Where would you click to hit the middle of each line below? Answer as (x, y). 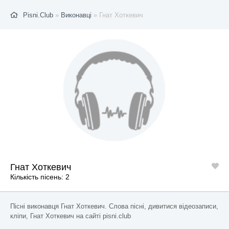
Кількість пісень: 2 (40, 177)
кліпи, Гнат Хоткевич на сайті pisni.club (71, 216)
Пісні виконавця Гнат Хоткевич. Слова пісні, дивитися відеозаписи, (114, 206)
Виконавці (76, 15)
